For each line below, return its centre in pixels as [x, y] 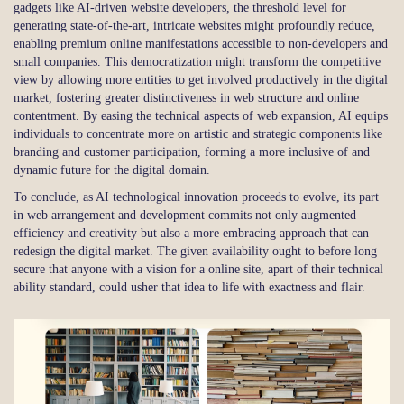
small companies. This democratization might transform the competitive [197, 62]
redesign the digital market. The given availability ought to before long [195, 252]
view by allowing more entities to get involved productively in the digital [201, 80]
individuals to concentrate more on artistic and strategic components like [198, 134]
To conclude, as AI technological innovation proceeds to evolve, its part [196, 197]
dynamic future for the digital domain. [112, 170]
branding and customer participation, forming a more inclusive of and [192, 152]
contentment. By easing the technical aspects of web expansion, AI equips [201, 116]
